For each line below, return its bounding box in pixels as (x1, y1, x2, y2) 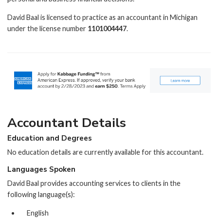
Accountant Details (7, 113, 126, 131)
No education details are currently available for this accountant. (7, 148, 203, 157)
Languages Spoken (7, 164, 75, 175)
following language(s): (7, 190, 75, 199)
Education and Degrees (7, 133, 92, 144)
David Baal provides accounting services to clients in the (7, 179, 181, 187)
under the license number (7, 24, 88, 33)
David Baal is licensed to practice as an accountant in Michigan (7, 13, 198, 22)
